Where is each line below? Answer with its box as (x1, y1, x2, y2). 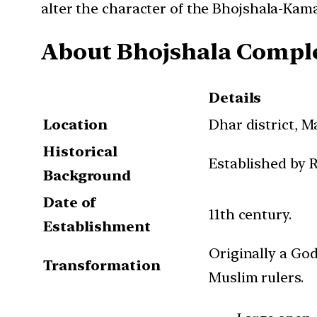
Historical (43, 142, 118, 160)
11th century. (209, 205, 292, 223)
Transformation (43, 256, 161, 274)
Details (209, 88, 262, 106)
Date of (43, 193, 97, 211)
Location (43, 115, 108, 133)
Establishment (43, 217, 151, 235)
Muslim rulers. (209, 268, 304, 286)
